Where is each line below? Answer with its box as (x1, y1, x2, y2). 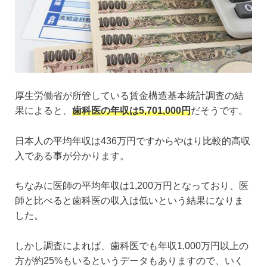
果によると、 (15, 105, 72, 116)
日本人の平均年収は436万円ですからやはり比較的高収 (15, 135, 250, 146)
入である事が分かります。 (15, 150, 129, 161)
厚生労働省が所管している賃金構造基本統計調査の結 (15, 91, 244, 101)
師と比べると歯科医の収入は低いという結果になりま (15, 195, 244, 206)
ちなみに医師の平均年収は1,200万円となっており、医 (15, 181, 249, 191)
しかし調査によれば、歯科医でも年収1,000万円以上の (15, 240, 249, 251)
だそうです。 (191, 105, 248, 116)
